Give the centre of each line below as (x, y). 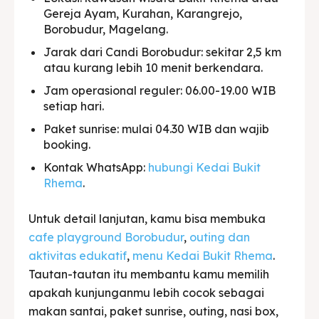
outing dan (220, 237)
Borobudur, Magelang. (106, 29)
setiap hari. (74, 106)
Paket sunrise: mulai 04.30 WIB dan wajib (156, 129)
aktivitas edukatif (78, 255)
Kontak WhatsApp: (96, 167)
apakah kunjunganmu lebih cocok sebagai (146, 292)
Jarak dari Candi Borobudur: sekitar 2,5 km (162, 52)
